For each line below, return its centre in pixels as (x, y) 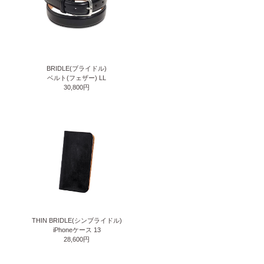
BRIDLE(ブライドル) (77, 68)
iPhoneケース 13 (77, 230)
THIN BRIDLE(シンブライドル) (77, 221)
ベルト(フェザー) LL (77, 77)
